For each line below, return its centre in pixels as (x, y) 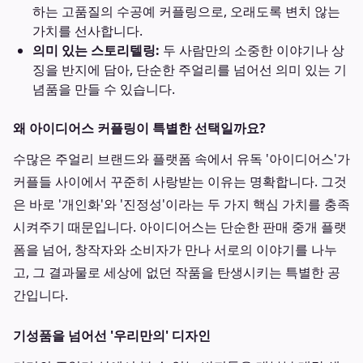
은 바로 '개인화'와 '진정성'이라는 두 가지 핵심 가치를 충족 (181, 204)
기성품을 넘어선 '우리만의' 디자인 (112, 335)
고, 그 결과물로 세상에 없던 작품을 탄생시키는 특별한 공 (177, 272)
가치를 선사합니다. (88, 31)
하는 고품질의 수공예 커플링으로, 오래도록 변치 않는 (186, 11)
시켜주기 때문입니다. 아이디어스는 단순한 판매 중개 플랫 (180, 227)
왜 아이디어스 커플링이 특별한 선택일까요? (139, 128)
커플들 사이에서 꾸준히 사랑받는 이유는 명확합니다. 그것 (180, 181)
